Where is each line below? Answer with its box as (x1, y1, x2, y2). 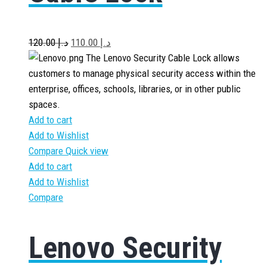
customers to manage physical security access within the (29, 67, 256, 79)
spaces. (29, 98, 60, 110)
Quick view (66, 145, 108, 157)
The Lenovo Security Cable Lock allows (83, 52, 240, 64)
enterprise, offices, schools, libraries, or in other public (29, 83, 241, 95)
